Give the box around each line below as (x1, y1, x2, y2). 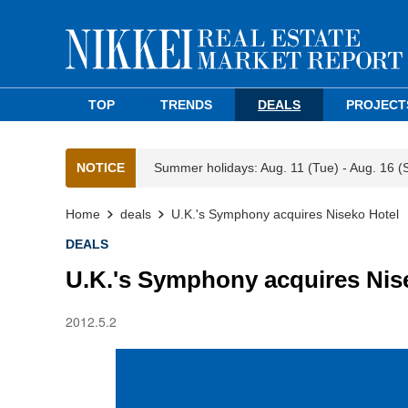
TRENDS (160, 97, 213, 112)
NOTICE (76, 160, 125, 175)
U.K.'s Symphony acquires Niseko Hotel (171, 207, 399, 221)
